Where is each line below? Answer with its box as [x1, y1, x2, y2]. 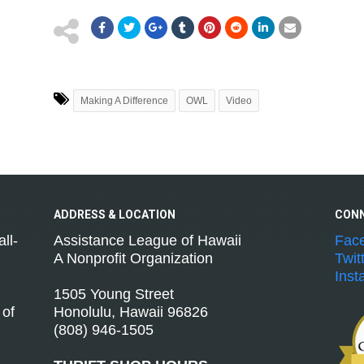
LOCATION [118, 208, 175, 221]
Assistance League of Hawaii [53, 232, 241, 249]
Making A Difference [80, 95, 168, 106]
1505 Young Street [53, 286, 174, 302]
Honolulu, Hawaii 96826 [53, 304, 208, 320]
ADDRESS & [53, 208, 119, 221]
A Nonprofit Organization [53, 250, 213, 266]
